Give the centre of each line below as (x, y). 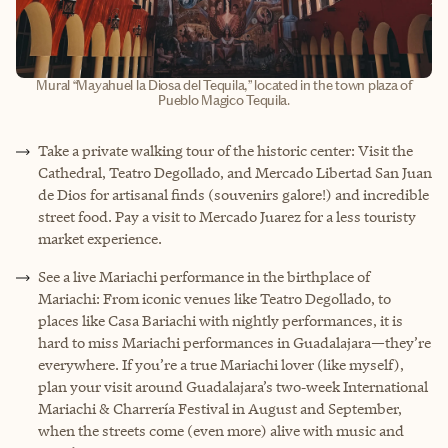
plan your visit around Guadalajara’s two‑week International (233, 386)
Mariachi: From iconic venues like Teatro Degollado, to (214, 298)
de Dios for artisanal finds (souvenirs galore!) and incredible (233, 194)
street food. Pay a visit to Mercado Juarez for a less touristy (227, 216)
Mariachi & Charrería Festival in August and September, (220, 408)
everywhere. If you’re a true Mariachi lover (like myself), (221, 364)
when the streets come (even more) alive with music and (221, 430)
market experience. (100, 238)
